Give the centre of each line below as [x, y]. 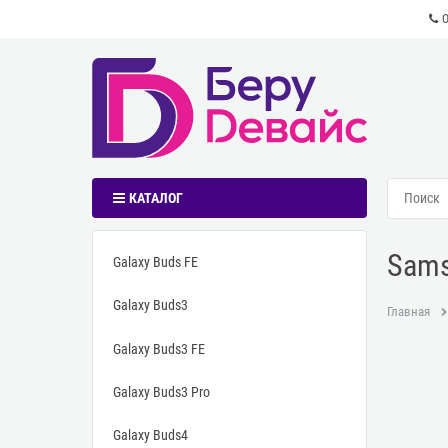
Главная [408, 312]
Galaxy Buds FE [155, 262]
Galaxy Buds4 [150, 435]
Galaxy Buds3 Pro [161, 391]
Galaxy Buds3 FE [159, 348]
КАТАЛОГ [155, 198]
